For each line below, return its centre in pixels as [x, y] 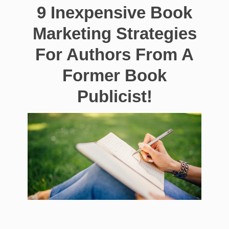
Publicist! [114, 96]
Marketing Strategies [114, 33]
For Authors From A [114, 54]
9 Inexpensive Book [114, 12]
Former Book [114, 75]
